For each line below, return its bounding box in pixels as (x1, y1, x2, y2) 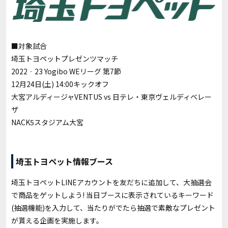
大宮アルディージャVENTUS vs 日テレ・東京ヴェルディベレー (11, 91, 212, 102)
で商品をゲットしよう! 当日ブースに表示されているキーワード (11, 189, 214, 200)
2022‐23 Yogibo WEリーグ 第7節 (11, 66, 121, 76)
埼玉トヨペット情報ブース (16, 155, 113, 167)
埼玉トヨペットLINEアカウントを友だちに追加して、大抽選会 (11, 177, 212, 187)
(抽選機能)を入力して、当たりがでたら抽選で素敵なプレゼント (11, 202, 215, 213)
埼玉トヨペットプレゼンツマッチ (11, 53, 118, 64)
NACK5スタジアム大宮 (11, 117, 83, 127)
